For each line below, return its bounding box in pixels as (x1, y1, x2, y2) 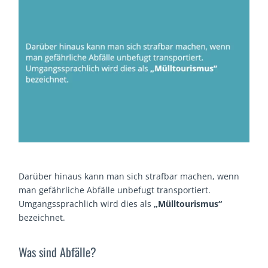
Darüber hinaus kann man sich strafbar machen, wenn (19, 170, 240, 182)
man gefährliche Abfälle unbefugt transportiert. (19, 184, 211, 196)
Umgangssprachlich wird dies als (19, 198, 154, 210)
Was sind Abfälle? (19, 243, 97, 261)
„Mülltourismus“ (154, 198, 223, 210)
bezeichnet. (19, 212, 66, 224)
